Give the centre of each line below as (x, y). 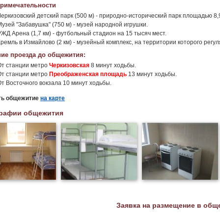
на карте (53, 98)
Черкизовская (69, 65)
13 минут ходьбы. (152, 74)
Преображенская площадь (88, 74)
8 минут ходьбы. (113, 65)
